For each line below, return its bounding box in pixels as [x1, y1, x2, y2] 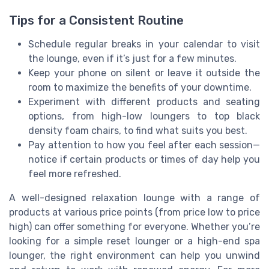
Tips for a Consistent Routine [9, 13, 184, 28]
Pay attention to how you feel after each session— [28, 139, 260, 151]
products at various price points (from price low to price [9, 207, 260, 219]
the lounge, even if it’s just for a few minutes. [28, 53, 237, 65]
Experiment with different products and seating [28, 96, 260, 108]
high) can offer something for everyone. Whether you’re [9, 221, 260, 233]
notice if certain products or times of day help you [28, 154, 260, 166]
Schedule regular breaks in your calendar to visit [28, 38, 260, 50]
